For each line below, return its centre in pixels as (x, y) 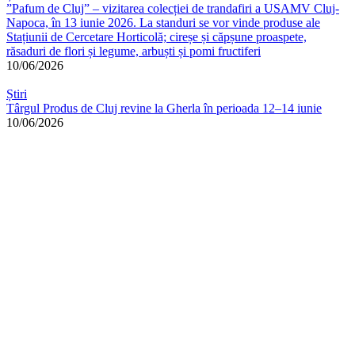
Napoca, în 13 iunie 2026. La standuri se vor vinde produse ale (163, 22)
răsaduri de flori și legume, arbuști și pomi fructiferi (134, 51)
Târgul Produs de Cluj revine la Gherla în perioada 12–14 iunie (164, 108)
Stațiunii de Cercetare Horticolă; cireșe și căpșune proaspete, (157, 36)
